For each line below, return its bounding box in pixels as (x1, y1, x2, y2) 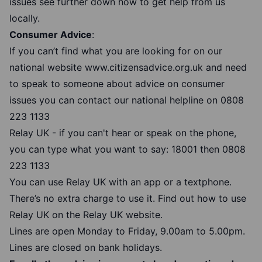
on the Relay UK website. (49, 209, 163, 221)
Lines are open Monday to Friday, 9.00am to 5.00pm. (9, 225, 245, 237)
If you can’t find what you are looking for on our (9, 45, 222, 57)
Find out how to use (158, 192, 246, 205)
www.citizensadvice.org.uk (85, 61, 203, 74)
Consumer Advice (9, 29, 92, 41)
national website (9, 61, 85, 74)
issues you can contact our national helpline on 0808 (9, 94, 244, 106)
